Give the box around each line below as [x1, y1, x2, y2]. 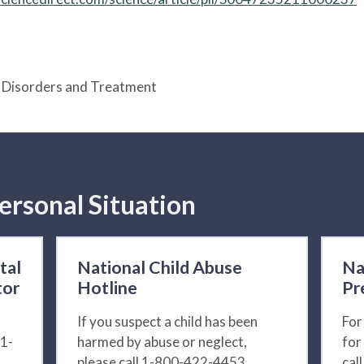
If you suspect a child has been [77, 313, 258, 331]
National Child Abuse [77, 257, 243, 279]
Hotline [77, 277, 138, 299]
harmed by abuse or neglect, [77, 333, 248, 351]
